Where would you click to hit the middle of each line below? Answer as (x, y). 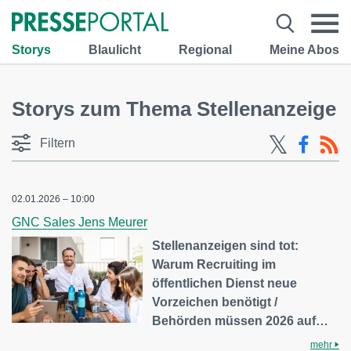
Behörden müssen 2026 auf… (241, 321)
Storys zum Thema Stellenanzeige (174, 109)
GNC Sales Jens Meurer (80, 222)
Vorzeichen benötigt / (215, 302)
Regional (205, 49)
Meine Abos (304, 49)
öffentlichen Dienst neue (225, 283)
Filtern (58, 143)
